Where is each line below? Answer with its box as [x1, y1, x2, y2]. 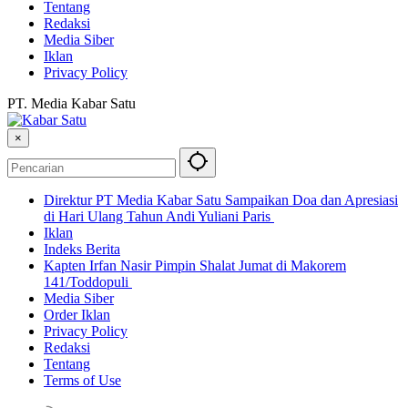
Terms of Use [44, 372, 121, 389]
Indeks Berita [44, 241, 120, 258]
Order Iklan [44, 307, 110, 323]
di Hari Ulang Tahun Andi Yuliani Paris [44, 209, 274, 225]
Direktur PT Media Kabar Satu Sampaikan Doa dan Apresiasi [44, 192, 398, 209]
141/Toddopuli [44, 274, 132, 291]
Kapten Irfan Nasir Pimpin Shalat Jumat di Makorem [44, 258, 346, 274]
